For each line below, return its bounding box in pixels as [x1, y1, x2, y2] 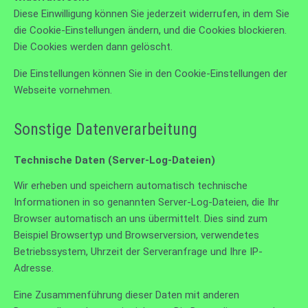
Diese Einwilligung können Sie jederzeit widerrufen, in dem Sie [14, 7, 289, 20]
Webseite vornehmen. [14, 83, 112, 96]
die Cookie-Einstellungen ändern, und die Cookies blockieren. [14, 23, 287, 36]
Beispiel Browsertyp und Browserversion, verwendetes [14, 228, 259, 241]
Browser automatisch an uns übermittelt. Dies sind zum [14, 212, 267, 225]
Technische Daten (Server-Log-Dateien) [14, 153, 215, 166]
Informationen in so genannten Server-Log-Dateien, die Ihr [14, 195, 279, 208]
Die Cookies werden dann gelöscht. [14, 40, 173, 53]
